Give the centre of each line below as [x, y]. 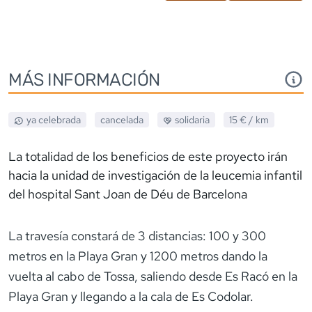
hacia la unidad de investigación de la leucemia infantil [155, 175]
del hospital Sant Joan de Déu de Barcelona [128, 194]
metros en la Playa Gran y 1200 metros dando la [138, 256]
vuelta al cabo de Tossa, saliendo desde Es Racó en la [153, 276]
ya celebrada [53, 119]
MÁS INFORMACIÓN [84, 79]
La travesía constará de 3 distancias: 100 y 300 [137, 235]
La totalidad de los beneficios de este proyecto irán [148, 156]
